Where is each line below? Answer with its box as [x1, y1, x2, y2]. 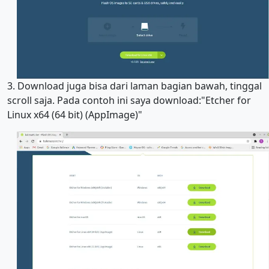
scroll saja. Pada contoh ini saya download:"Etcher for [7, 94, 251, 107]
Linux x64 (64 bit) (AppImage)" [7, 108, 145, 121]
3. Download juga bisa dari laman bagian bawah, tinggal [7, 79, 262, 92]
